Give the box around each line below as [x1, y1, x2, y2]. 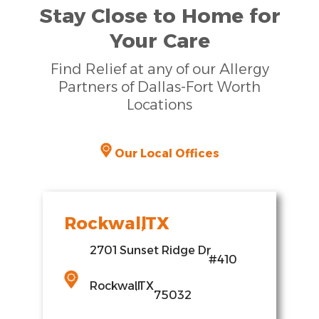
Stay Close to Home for [38, 4, 281, 28]
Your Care [109, 28, 210, 53]
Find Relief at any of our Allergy [50, 61, 269, 78]
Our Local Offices [111, 147, 219, 161]
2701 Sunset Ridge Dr [90, 244, 211, 258]
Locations [127, 96, 192, 114]
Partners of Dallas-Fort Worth [58, 78, 261, 96]
